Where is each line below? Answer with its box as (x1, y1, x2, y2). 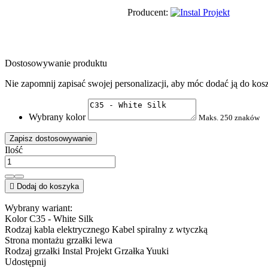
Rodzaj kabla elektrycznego (5, 224, 109, 234)
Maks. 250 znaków (199, 112, 260, 122)
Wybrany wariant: (5, 202, 72, 213)
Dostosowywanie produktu (5, 57, 107, 68)
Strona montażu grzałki (5, 234, 92, 245)
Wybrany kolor (29, 111, 86, 122)
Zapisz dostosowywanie (10, 133, 92, 143)
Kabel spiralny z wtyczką (112, 224, 208, 234)
